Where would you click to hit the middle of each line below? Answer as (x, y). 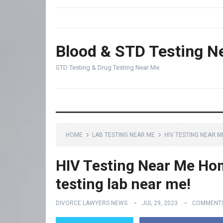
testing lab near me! (123, 184)
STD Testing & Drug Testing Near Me (108, 67)
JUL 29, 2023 (160, 203)
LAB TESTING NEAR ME (123, 135)
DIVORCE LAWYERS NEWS (92, 203)
